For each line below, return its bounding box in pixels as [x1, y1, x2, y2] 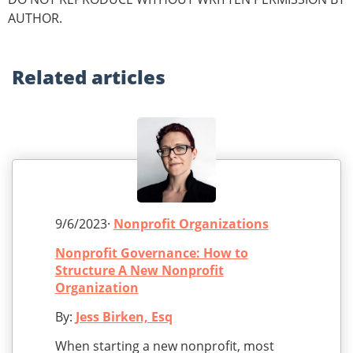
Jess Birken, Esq [75, 308, 173, 326]
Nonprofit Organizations [113, 215, 269, 233]
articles [91, 64, 165, 91]
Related [12, 64, 91, 91]
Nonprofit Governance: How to [54, 244, 248, 262]
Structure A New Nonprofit [54, 262, 224, 280]
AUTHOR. [8, 9, 62, 28]
